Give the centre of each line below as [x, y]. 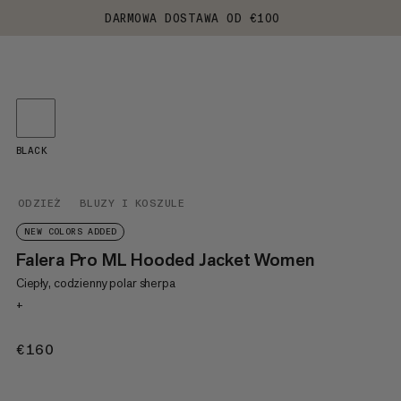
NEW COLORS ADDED [70, 232]
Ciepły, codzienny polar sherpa [95, 283]
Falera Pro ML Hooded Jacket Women [165, 260]
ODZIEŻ [39, 203]
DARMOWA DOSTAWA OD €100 [192, 18]
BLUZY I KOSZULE [132, 203]
